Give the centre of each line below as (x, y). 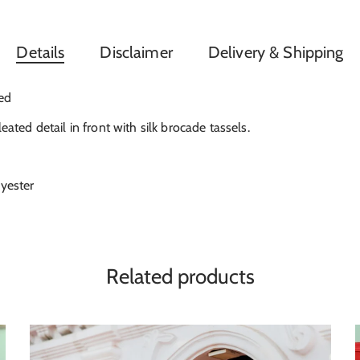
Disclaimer (136, 53)
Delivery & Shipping (276, 53)
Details (41, 53)
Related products (180, 277)
